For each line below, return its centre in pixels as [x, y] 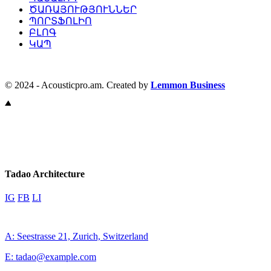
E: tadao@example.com [51, 256]
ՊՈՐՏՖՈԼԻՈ [60, 21]
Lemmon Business [188, 85]
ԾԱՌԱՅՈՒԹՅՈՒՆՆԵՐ [83, 9]
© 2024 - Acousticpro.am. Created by [78, 85]
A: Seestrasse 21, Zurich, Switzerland [77, 236]
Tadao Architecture [45, 174]
